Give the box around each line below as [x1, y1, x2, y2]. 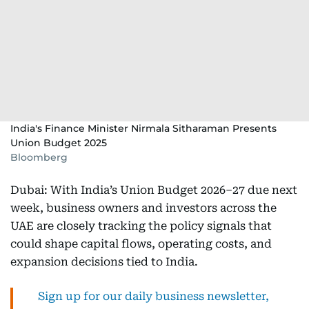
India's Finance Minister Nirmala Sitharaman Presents [10, 122, 277, 134]
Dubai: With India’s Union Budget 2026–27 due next [10, 183, 297, 197]
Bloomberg [10, 151, 68, 163]
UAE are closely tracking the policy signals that [10, 219, 272, 232]
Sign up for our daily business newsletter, [38, 290, 269, 303]
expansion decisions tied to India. [10, 255, 198, 268]
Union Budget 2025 [10, 137, 107, 149]
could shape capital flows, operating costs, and [10, 237, 272, 250]
